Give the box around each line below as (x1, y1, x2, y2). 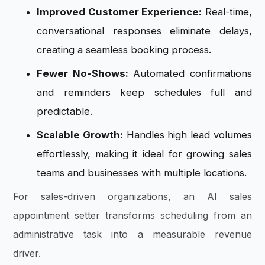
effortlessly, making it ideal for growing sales (37, 148, 252, 160)
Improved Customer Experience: (37, 6, 202, 18)
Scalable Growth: (37, 129, 124, 141)
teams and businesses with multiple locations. (37, 167, 247, 179)
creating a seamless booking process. (37, 44, 212, 56)
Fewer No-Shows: (37, 67, 128, 80)
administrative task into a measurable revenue (13, 228, 252, 241)
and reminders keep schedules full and (37, 86, 252, 99)
